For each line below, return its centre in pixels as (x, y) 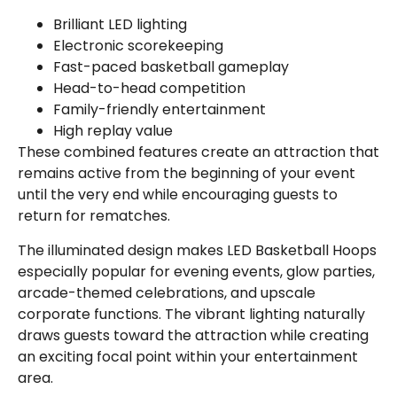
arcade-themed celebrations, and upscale (167, 292)
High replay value (113, 131)
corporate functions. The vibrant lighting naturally (191, 314)
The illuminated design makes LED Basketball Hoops (197, 250)
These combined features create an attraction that (198, 152)
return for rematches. (94, 216)
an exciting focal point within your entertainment (188, 356)
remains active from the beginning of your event (187, 174)
